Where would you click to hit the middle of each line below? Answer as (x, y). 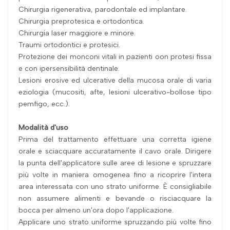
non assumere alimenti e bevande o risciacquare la (115, 198)
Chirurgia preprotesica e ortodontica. (81, 21)
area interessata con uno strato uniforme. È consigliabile (115, 186)
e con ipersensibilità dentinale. (69, 68)
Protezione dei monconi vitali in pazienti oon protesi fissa (115, 56)
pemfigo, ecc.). (44, 104)
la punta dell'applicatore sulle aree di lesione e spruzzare (115, 163)
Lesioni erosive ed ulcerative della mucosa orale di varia (115, 80)
